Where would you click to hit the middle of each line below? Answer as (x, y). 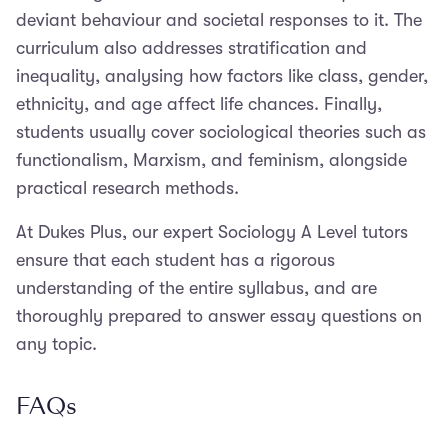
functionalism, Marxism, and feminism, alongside (211, 160)
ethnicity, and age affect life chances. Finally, (199, 104)
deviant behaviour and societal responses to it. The (219, 20)
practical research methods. (127, 188)
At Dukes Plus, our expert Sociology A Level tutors (212, 232)
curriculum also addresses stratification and (191, 48)
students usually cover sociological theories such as (221, 132)
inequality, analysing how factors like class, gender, (222, 76)
